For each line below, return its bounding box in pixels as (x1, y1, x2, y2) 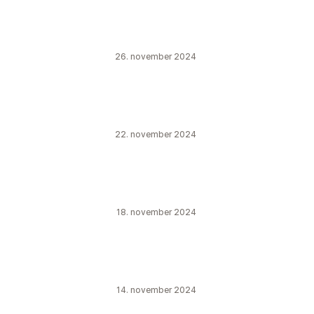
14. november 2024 (116, 285, 196, 295)
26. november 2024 (115, 51, 196, 62)
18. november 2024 (116, 207, 196, 217)
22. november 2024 (115, 129, 196, 139)
